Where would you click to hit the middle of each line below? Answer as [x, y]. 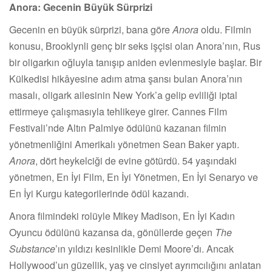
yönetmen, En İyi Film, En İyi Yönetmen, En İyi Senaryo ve [134, 177]
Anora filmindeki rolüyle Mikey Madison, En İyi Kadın [122, 216]
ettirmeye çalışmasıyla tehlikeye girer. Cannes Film [118, 111]
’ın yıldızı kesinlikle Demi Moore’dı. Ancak [144, 248]
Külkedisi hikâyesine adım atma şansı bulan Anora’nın [126, 78]
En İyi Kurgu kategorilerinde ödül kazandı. [99, 193]
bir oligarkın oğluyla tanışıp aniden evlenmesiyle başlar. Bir [135, 62]
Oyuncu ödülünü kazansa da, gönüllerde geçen [112, 232]
